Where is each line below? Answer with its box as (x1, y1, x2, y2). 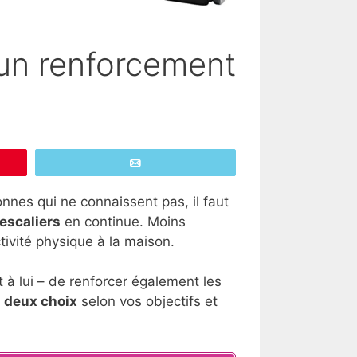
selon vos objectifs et (77, 293, 218, 310)
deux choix (4, 293, 77, 310)
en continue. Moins (61, 213, 186, 229)
